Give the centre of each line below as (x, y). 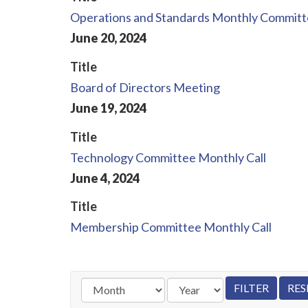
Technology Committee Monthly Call (168, 157)
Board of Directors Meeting (145, 87)
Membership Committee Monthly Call (171, 227)
